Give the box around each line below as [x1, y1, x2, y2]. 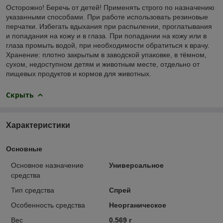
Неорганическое [109, 201, 166, 209]
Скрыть [6, 90, 34, 100]
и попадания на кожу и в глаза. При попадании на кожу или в [6, 31, 207, 40]
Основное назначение [11, 161, 84, 169]
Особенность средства [11, 201, 85, 209]
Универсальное [109, 161, 164, 169]
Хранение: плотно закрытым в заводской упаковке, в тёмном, [6, 50, 207, 59]
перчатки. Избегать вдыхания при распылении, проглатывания [6, 22, 212, 30]
